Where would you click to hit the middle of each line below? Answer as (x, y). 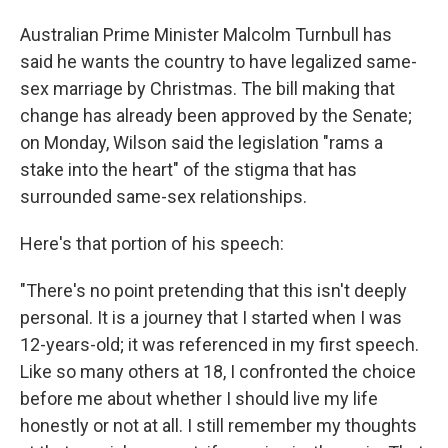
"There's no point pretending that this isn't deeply (213, 290)
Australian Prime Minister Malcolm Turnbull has (206, 34)
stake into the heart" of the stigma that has (188, 169)
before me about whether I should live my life (199, 398)
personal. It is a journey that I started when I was (211, 317)
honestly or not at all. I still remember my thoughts (218, 425)
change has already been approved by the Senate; (216, 115)
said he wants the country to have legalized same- (218, 61)
